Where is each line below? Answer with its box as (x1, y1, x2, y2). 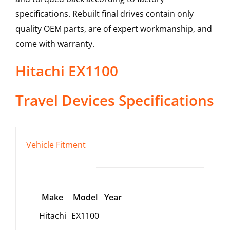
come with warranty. (15, 38, 94, 50)
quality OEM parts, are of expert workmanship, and (15, 23, 212, 35)
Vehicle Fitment (26, 139, 86, 151)
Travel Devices (15, 90, 115, 110)
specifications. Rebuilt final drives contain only (15, 8, 194, 20)
